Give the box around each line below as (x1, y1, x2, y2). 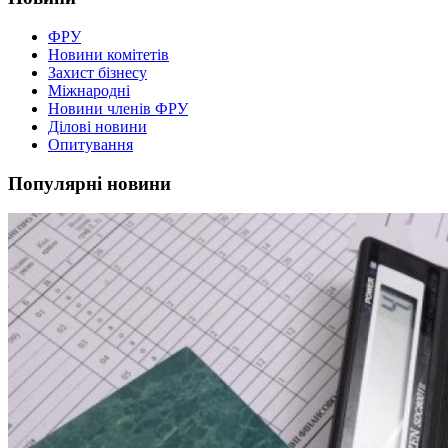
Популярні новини (8, 172, 171, 194)
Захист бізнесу (48, 63, 147, 81)
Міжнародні (48, 81, 130, 99)
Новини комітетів (48, 45, 169, 63)
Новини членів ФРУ (48, 99, 188, 117)
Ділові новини (48, 117, 147, 135)
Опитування (48, 135, 133, 153)
